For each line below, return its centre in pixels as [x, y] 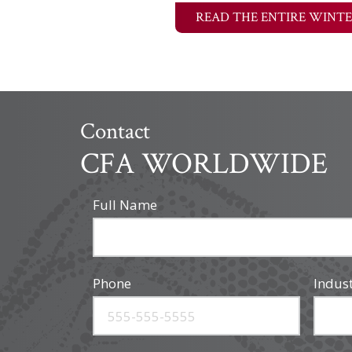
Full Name [125, 205]
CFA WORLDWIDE [204, 164]
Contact [115, 132]
